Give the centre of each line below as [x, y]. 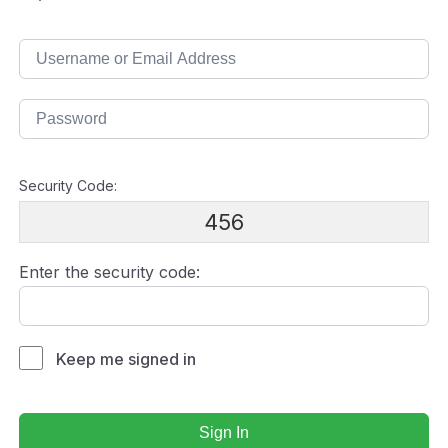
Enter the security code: [109, 272]
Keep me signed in [126, 359]
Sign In [224, 433]
